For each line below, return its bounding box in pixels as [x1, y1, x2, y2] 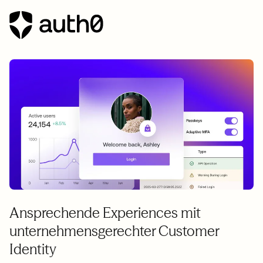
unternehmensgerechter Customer [9, 222, 219, 240]
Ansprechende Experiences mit [9, 204, 201, 222]
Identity [9, 241, 56, 258]
